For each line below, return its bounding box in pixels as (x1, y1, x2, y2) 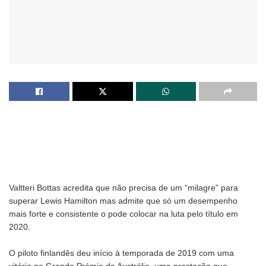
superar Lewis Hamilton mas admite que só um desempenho (9, 195, 237, 205)
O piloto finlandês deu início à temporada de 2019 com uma (9, 248, 234, 258)
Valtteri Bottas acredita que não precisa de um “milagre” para (9, 182, 238, 192)
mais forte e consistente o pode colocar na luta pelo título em (9, 208, 238, 218)
